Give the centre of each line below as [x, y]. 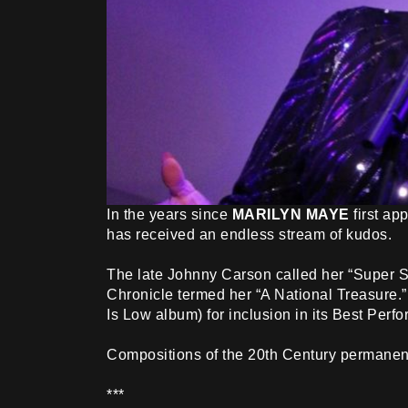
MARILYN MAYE [292, 214]
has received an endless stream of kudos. [249, 235]
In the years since [169, 214]
